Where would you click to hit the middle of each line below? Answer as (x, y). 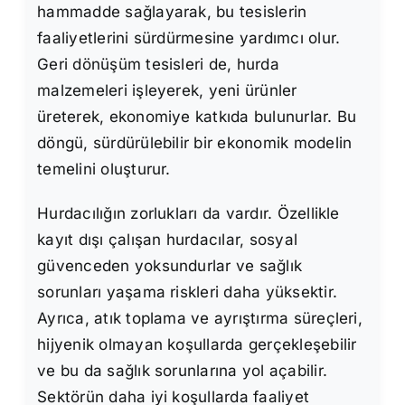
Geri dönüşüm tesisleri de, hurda (158, 64)
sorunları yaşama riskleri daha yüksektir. (188, 292)
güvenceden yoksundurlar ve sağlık (170, 265)
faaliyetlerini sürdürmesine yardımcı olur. (189, 38)
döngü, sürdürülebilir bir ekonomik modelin (195, 142)
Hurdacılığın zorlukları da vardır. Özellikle (188, 213)
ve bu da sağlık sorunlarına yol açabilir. (183, 370)
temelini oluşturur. (104, 169)
